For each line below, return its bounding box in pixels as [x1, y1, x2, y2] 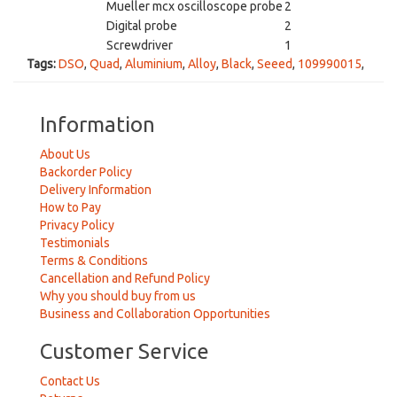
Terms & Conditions [40, 253, 148, 268]
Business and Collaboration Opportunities [40, 307, 270, 321]
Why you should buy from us [40, 289, 196, 303]
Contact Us [40, 374, 100, 388]
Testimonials [40, 236, 110, 250]
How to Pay [40, 200, 101, 214]
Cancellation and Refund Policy [40, 271, 210, 285]
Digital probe [105, 19, 177, 33]
